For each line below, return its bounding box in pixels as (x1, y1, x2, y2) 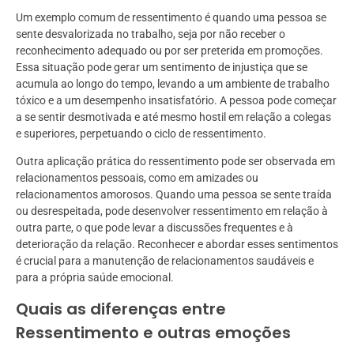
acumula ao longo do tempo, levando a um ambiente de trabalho (16, 77, 330, 91)
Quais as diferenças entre (16, 298, 226, 321)
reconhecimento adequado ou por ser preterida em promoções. (16, 44, 323, 58)
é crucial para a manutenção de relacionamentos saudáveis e (16, 254, 314, 268)
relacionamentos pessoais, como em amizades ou (16, 171, 258, 185)
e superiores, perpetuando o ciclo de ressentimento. (16, 127, 266, 141)
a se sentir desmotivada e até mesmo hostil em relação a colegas (16, 111, 331, 124)
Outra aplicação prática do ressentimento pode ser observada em (16, 155, 335, 168)
